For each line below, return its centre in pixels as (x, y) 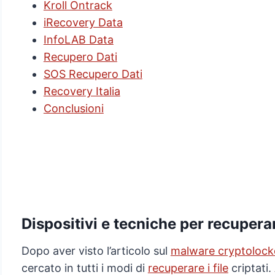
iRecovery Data (83, 23)
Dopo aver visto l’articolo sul (96, 251)
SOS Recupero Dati (93, 74)
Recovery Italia (82, 91)
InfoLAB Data (78, 40)
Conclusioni (73, 109)
